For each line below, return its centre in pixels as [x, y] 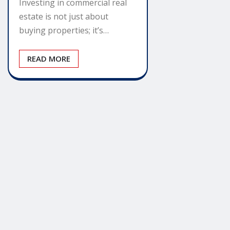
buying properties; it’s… [64, 31]
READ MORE [49, 59]
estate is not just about [64, 17]
